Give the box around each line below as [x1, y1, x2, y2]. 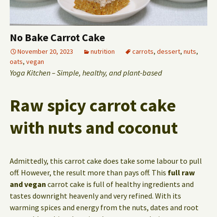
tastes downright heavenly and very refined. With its [10, 191, 181, 201]
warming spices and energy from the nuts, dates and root [10, 202, 199, 213]
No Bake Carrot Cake [10, 31, 105, 45]
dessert [157, 47, 180, 56]
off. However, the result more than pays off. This [10, 168, 168, 178]
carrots [132, 47, 154, 56]
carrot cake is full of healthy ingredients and [46, 179, 194, 189]
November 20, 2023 [17, 47, 73, 56]
